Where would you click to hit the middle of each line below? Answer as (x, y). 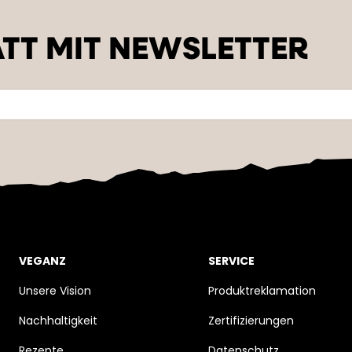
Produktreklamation (262, 292)
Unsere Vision (55, 292)
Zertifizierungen (251, 322)
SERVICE (232, 262)
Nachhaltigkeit (58, 322)
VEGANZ (42, 262)
